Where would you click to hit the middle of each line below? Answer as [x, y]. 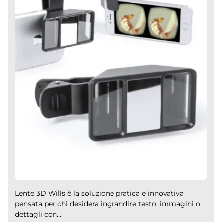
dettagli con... [38, 214]
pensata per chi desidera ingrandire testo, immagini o [108, 203]
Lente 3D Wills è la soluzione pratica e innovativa [100, 193]
